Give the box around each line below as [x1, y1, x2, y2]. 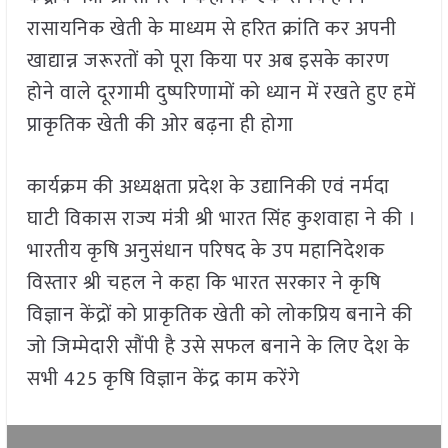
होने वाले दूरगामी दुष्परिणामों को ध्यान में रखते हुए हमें [26, 76, 416, 111]
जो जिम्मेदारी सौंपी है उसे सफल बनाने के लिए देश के [26, 330, 410, 365]
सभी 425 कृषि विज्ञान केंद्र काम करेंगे [26, 362, 300, 397]
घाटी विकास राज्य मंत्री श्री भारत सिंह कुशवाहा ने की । [26, 202, 417, 237]
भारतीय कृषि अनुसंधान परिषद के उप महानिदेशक [26, 234, 385, 269]
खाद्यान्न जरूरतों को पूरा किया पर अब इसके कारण [26, 44, 390, 79]
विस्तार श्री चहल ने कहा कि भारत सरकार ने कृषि [26, 266, 381, 301]
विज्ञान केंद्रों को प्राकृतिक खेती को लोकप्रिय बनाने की [26, 298, 413, 333]
